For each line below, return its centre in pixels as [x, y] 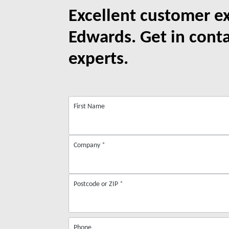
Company [88, 145]
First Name [89, 106]
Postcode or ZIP [97, 184]
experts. [99, 58]
